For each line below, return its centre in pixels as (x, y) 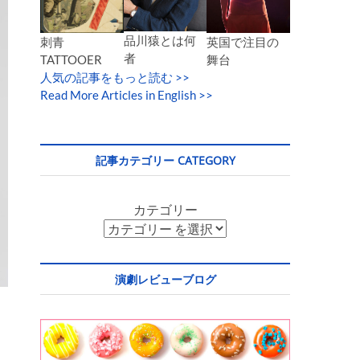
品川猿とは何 (160, 41)
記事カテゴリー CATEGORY (165, 161)
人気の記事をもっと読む (106, 78)
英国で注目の (243, 42)
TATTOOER (71, 60)
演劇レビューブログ (165, 280)
